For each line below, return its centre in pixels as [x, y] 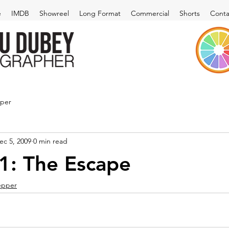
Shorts [190, 13]
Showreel [54, 13]
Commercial [150, 13]
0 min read [50, 141]
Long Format [100, 13]
